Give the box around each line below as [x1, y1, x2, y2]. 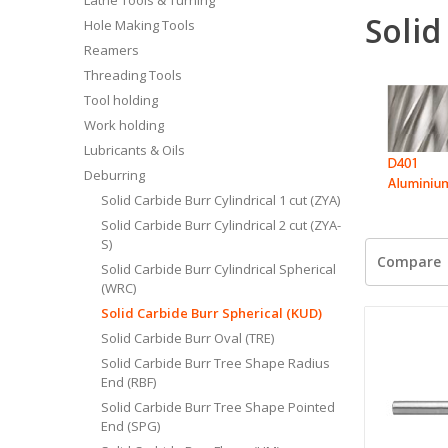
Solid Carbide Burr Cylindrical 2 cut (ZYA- [100, 215, 341, 234]
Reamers [84, 40, 139, 59]
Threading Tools [84, 65, 182, 84]
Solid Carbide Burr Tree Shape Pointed [100, 397, 335, 416]
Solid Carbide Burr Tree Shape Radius [100, 353, 330, 372]
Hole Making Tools [84, 15, 195, 34]
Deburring [84, 165, 145, 184]
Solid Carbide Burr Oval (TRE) [100, 328, 274, 347]
